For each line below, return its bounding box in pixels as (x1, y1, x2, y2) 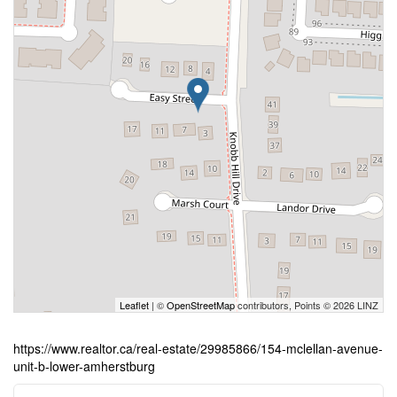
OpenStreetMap (167, 298, 235, 312)
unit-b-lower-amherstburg (13, 357, 155, 375)
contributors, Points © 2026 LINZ (235, 298, 378, 312)
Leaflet (120, 298, 149, 312)
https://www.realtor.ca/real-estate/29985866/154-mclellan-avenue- (13, 339, 383, 357)
